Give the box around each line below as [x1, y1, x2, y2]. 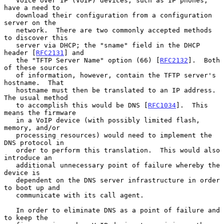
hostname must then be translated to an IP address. [4, 86, 16, 94]
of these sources [4, 63, 68, 71]
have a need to [4, 3, 60, 11]
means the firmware [4, 108, 76, 116]
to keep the [4, 213, 48, 221]
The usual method [4, 93, 68, 101]
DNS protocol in [4, 138, 64, 146]
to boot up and [4, 183, 60, 191]
